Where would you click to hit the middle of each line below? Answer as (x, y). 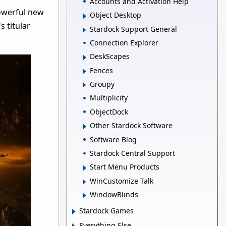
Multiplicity (109, 98)
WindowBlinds (114, 195)
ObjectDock (109, 111)
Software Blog (113, 139)
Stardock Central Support (132, 153)
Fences (101, 70)
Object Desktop (116, 15)
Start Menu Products (125, 167)
